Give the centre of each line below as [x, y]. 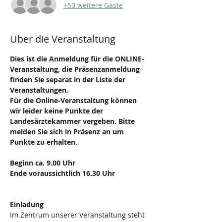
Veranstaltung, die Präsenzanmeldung [76, 69]
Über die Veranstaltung [63, 39]
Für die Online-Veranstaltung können [74, 100]
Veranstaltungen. [40, 90]
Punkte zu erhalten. [45, 142]
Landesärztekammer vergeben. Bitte [73, 121]
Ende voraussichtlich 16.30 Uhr [63, 173]
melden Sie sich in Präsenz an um [68, 132]
